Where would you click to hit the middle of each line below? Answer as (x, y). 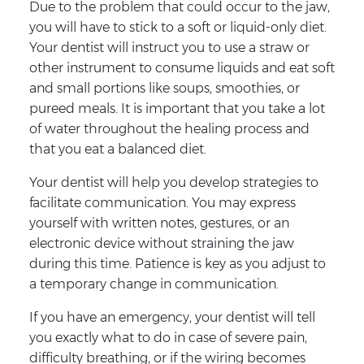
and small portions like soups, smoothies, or (164, 88)
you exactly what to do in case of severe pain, (168, 337)
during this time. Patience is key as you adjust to (177, 263)
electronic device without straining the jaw (161, 243)
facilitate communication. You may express (162, 202)
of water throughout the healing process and (169, 128)
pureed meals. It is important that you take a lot (177, 108)
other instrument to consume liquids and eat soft (182, 67)
